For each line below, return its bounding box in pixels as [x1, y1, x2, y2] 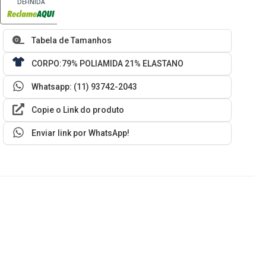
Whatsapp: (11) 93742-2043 [31, 82, 138, 92]
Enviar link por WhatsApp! [31, 128, 130, 138]
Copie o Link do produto [31, 105, 125, 115]
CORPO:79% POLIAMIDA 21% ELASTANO [31, 59, 184, 69]
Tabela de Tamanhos [31, 36, 112, 46]
